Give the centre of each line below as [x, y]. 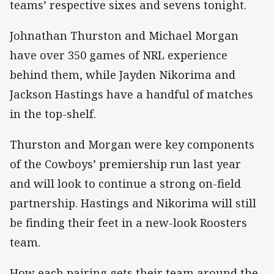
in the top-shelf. [53, 114]
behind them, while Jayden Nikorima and [123, 75]
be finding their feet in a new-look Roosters [128, 223]
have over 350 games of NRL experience [119, 55]
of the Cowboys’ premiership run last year [125, 164]
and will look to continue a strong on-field [125, 184]
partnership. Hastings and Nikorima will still [133, 203]
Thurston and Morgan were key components [132, 145]
